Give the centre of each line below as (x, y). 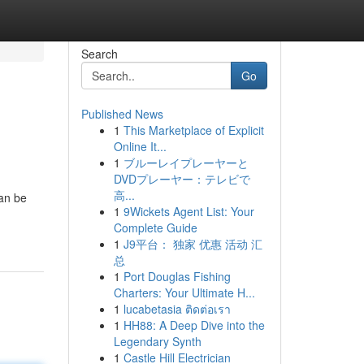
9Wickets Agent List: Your (188, 211)
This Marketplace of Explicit (193, 130)
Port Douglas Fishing (177, 276)
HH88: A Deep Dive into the (194, 325)
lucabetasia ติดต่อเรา (177, 309)
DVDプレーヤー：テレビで (182, 179)
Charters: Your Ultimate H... (184, 292)
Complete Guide (155, 227)
